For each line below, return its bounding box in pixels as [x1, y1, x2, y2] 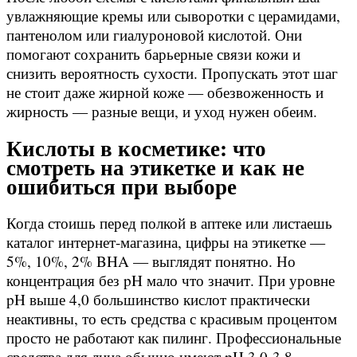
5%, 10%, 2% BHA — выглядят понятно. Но [6, 251, 296, 272]
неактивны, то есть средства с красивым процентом [6, 308, 337, 329]
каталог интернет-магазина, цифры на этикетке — [6, 232, 325, 253]
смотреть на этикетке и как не [6, 151, 304, 183]
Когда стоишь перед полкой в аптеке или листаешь [6, 213, 332, 233]
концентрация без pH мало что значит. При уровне [6, 270, 335, 291]
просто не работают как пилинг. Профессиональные [6, 328, 341, 348]
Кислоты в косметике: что [6, 132, 266, 164]
